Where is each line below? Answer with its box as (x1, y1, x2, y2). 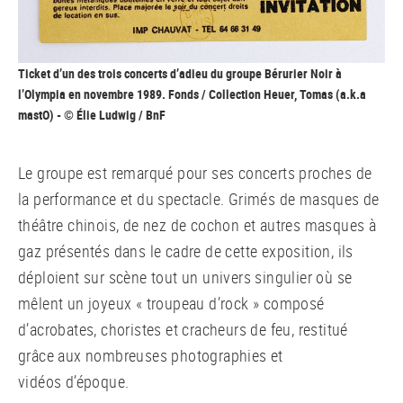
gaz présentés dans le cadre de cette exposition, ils (18, 239, 354, 262)
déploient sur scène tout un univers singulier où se (18, 265, 353, 288)
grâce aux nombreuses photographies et (18, 344, 283, 366)
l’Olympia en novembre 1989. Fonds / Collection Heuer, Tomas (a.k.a (18, 85, 366, 103)
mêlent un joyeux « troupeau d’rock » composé (18, 291, 325, 314)
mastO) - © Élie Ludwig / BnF (18, 105, 166, 123)
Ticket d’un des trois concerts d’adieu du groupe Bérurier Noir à (18, 64, 342, 82)
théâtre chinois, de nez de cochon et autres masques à (18, 213, 377, 236)
